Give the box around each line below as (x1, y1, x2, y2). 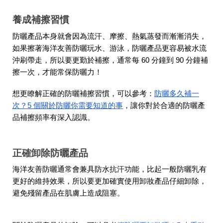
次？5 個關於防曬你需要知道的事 (12, 101, 123, 110)
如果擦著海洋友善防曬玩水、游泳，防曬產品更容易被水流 (12, 44, 207, 52)
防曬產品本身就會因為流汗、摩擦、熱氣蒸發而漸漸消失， (12, 32, 207, 40)
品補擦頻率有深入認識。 (12, 113, 95, 121)
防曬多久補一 (154, 89, 199, 98)
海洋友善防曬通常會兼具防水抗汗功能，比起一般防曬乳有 (12, 165, 207, 174)
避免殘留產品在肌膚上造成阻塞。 (12, 189, 124, 198)
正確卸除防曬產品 (12, 147, 88, 158)
